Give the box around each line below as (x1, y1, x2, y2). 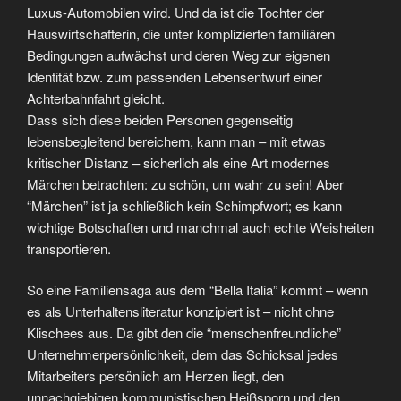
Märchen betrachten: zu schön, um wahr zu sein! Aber (27, 174, 344, 193)
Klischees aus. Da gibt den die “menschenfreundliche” (27, 323, 341, 343)
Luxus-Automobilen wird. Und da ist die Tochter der (27, 2, 324, 21)
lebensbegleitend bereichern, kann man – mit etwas (27, 131, 326, 150)
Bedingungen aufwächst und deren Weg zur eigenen (27, 45, 330, 64)
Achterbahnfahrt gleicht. (27, 88, 165, 107)
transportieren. (27, 238, 111, 258)
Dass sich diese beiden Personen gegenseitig (27, 109, 293, 129)
